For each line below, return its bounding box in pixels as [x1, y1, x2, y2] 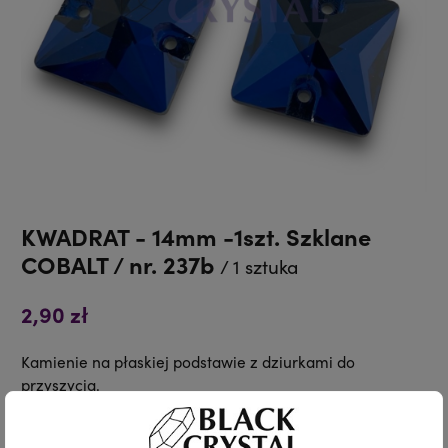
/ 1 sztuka [220, 253, 299, 279]
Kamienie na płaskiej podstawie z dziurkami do [21, 350, 356, 372]
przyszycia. [21, 373, 101, 395]
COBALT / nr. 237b [21, 247, 221, 280]
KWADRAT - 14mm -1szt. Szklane [21, 219, 372, 252]
